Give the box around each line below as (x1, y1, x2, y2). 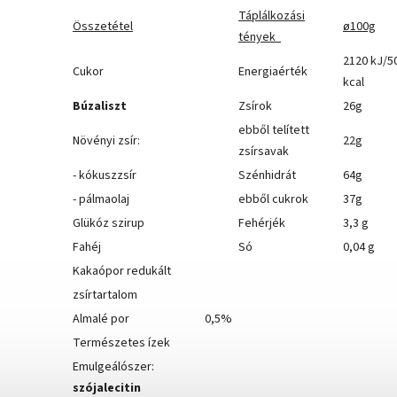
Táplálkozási (238, 7, 305, 26)
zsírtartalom (73, 286, 137, 305)
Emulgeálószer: (73, 358, 154, 377)
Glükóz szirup (73, 214, 144, 233)
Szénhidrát (238, 167, 296, 185)
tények (238, 28, 276, 47)
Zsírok (238, 97, 272, 116)
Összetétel (73, 18, 133, 36)
